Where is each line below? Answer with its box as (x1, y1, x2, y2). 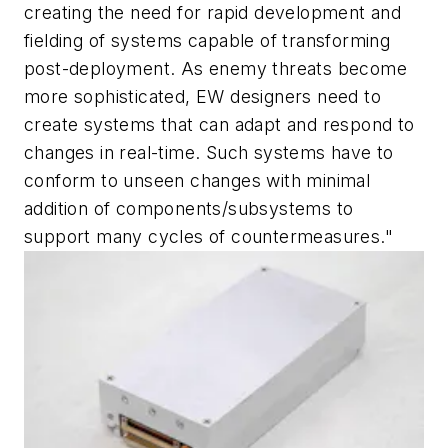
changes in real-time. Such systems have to (24, 141, 394, 163)
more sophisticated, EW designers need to (24, 85, 381, 107)
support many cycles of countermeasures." (24, 225, 393, 247)
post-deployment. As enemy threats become (24, 57, 407, 79)
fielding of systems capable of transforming (24, 29, 391, 51)
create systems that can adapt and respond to (24, 113, 415, 135)
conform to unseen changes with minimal (24, 169, 371, 191)
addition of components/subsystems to (24, 197, 354, 219)
